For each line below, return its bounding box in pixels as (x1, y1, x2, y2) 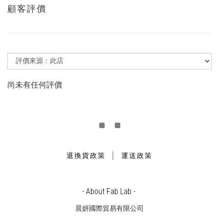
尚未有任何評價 (7, 80, 62, 90)
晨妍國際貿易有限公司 (75, 204, 144, 213)
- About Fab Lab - (82, 187, 137, 197)
